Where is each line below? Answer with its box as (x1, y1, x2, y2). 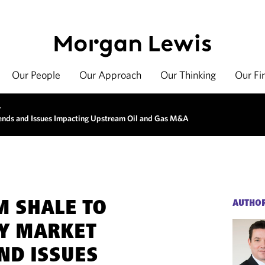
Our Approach (79, 68, 141, 82)
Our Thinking (160, 68, 216, 82)
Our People (12, 68, 60, 82)
